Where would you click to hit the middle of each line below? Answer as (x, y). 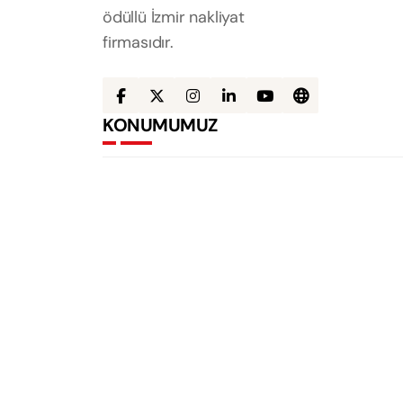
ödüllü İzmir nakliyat (174, 18)
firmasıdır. (138, 43)
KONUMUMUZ (160, 125)
